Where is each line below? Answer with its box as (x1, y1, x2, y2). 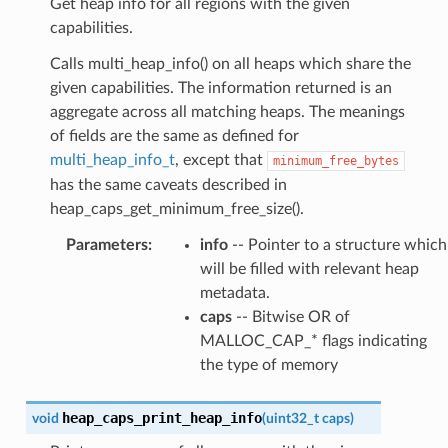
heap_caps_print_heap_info (61, 409, 262, 426)
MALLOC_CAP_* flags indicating (199, 332, 427, 349)
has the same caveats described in (49, 176, 287, 193)
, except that (174, 151, 267, 168)
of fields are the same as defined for (49, 127, 299, 144)
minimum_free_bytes (272, 153, 399, 168)
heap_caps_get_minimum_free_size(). (49, 200, 304, 217)
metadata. (199, 284, 270, 301)
